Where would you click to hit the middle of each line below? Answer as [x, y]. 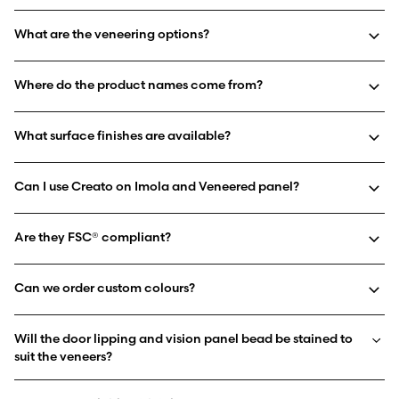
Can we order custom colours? [105, 287]
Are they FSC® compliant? [93, 236]
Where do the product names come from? [138, 84]
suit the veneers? [63, 356]
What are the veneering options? [112, 33]
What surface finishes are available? [122, 135]
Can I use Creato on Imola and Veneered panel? [157, 186]
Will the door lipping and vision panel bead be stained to [183, 338]
